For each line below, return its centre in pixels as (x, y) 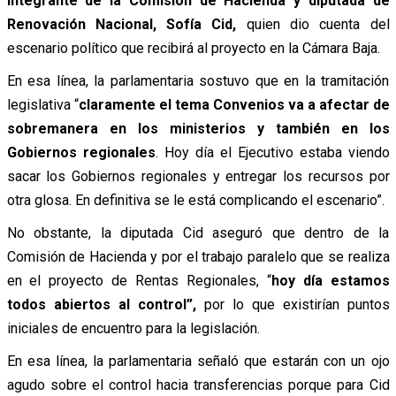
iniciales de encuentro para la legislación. (133, 328)
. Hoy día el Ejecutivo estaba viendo (272, 152)
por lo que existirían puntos (297, 304)
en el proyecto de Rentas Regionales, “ (139, 280)
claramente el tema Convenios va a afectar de (234, 104)
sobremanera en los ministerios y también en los (198, 128)
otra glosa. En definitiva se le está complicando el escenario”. (195, 200)
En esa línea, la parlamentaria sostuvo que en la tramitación (198, 80)
